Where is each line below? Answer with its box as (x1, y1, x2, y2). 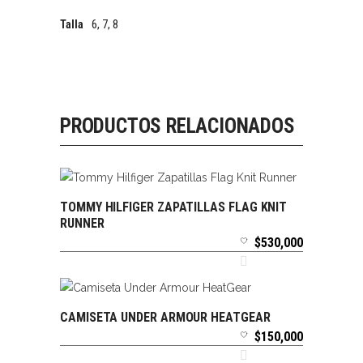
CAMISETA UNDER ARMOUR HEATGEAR (60, 310, 271, 326)
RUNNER (60, 216, 105, 232)
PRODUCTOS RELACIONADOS (60, 114, 295, 138)
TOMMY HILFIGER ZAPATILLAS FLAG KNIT (60, 199, 288, 216)
